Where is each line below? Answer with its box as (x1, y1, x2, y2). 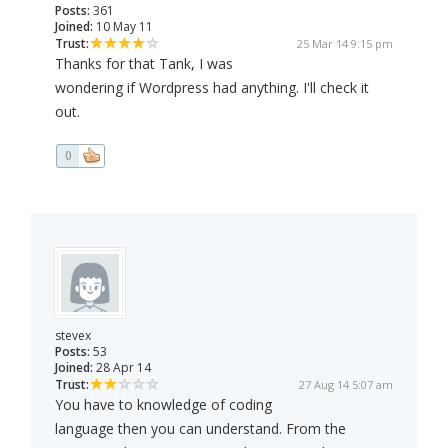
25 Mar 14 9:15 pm (297, 36, 393, 52)
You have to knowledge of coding (55, 395, 272, 415)
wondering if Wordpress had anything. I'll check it (55, 78, 369, 98)
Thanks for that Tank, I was (55, 54, 233, 74)
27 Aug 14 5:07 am (299, 377, 393, 393)
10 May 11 (93, 18, 153, 36)
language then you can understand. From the (55, 419, 346, 439)
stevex (55, 327, 91, 345)
